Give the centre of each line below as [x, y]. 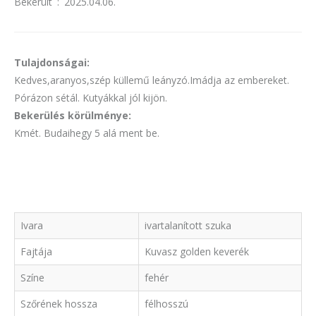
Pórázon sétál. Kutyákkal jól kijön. [91, 97]
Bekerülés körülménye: [73, 115]
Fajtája [36, 251]
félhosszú [166, 303]
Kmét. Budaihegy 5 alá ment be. [87, 133]
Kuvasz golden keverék [197, 251]
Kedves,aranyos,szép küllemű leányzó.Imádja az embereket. [152, 80]
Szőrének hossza [59, 303]
